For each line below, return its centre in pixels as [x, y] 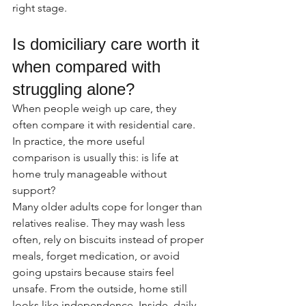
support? [34, 190]
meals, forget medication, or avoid [97, 256]
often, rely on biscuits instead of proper [109, 239]
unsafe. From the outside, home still [101, 289]
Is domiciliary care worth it [108, 44]
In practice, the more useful [80, 141]
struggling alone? [73, 89]
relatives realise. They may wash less [100, 223]
